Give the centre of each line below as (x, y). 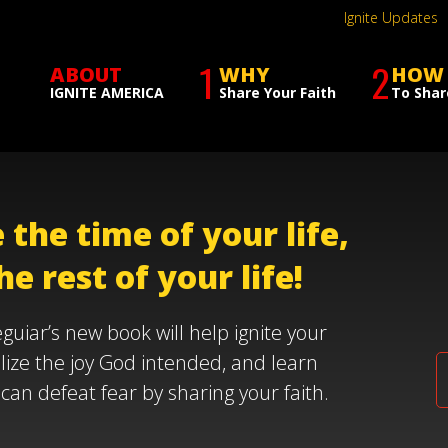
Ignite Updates (391, 17)
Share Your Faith (277, 92)
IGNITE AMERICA (107, 92)
